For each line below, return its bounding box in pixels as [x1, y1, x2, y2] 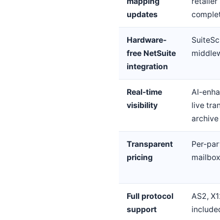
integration [127, 62, 168, 72]
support [127, 205, 157, 215]
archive [192, 114, 219, 124]
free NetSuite [127, 49, 176, 58]
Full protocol [127, 192, 173, 201]
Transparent [127, 139, 173, 149]
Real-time [127, 87, 162, 97]
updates [127, 10, 158, 20]
